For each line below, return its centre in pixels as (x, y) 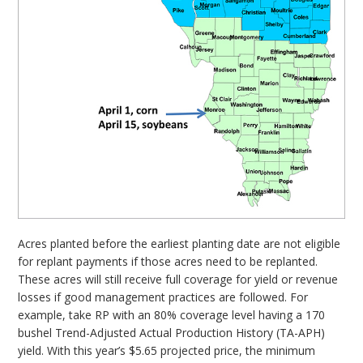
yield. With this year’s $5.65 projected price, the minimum (167, 351)
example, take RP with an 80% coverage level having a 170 (172, 315)
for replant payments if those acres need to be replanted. (168, 262)
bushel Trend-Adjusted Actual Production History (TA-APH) (172, 333)
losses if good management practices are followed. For (163, 297)
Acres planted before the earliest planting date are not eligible (179, 244)
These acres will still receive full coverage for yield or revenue (178, 280)
